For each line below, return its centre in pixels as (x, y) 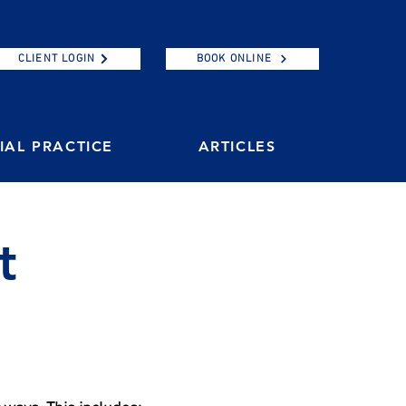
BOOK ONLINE (234, 59)
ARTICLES (237, 146)
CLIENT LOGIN (57, 59)
